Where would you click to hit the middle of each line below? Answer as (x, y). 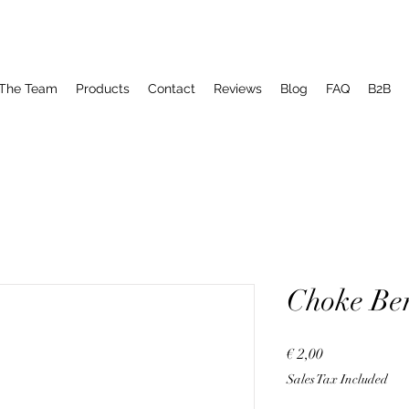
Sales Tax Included (337, 379)
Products (103, 89)
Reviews (238, 89)
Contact (172, 89)
